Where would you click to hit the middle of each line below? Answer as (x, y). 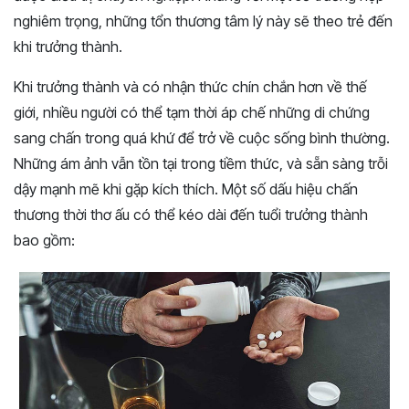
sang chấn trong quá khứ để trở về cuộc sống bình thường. (202, 137)
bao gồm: (44, 240)
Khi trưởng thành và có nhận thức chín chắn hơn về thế (190, 86)
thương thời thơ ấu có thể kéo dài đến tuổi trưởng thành (191, 214)
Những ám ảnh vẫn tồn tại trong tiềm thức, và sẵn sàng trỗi (201, 163)
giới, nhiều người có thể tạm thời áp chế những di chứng (192, 112)
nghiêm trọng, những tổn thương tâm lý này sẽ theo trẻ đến (203, 21)
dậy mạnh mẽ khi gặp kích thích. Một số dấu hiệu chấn (186, 189)
